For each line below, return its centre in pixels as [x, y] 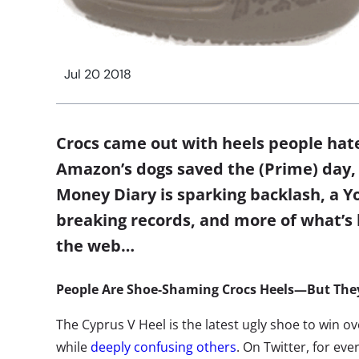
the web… [95, 246]
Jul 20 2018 [98, 75]
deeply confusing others [163, 347]
